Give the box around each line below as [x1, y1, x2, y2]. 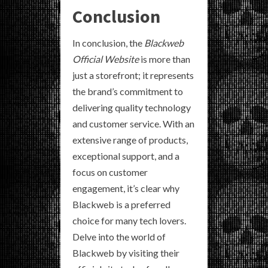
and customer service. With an [72, 117, 194, 129]
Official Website [72, 53, 139, 65]
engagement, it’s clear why [72, 182, 179, 194]
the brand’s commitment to [72, 85, 183, 97]
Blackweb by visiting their [72, 246, 179, 258]
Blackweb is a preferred [72, 198, 170, 210]
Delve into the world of [72, 230, 166, 242]
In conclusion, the [72, 36, 144, 48]
